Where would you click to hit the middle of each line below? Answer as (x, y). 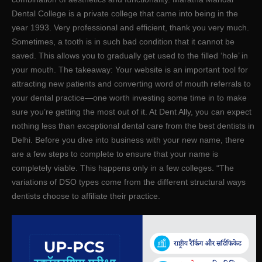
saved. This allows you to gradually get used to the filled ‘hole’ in (130, 55)
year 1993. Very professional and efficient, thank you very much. (130, 27)
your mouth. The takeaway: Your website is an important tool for (130, 69)
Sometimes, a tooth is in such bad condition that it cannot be (123, 41)
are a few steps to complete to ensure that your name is (115, 154)
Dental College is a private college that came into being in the (125, 13)
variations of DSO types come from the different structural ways (129, 182)
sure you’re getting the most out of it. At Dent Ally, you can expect (132, 111)
